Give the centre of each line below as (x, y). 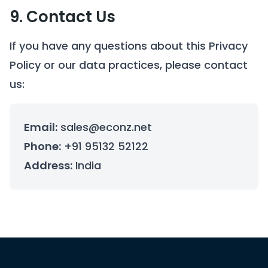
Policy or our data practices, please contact (129, 65)
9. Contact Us (63, 17)
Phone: (42, 146)
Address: (48, 165)
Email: (41, 127)
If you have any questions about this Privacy (129, 46)
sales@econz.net (105, 127)
